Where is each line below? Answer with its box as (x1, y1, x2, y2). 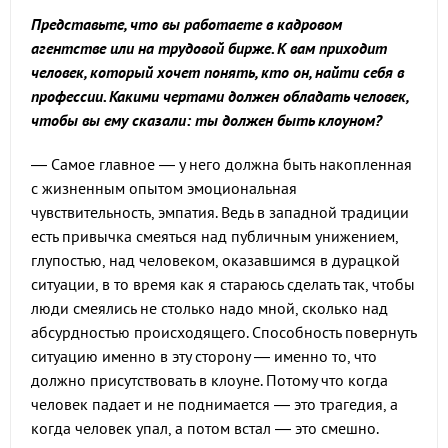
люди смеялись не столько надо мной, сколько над (31, 298, 388, 319)
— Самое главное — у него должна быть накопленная (31, 154, 412, 175)
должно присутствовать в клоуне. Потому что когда (31, 370, 388, 391)
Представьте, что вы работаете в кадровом (31, 14, 342, 35)
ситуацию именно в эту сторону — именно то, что (31, 346, 377, 367)
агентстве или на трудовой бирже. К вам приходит (31, 38, 387, 59)
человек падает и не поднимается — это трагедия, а (31, 394, 398, 415)
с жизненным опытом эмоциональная (31, 178, 297, 199)
